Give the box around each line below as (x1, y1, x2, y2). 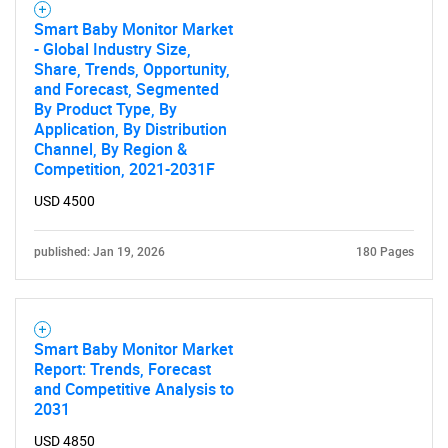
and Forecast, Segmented (34, 78, 219, 100)
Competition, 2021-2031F (34, 158, 215, 180)
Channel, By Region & (34, 138, 187, 160)
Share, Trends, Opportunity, (34, 58, 230, 80)
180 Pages (356, 245, 414, 259)
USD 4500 (34, 193, 95, 209)
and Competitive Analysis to (34, 378, 234, 400)
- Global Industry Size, (34, 38, 191, 60)
